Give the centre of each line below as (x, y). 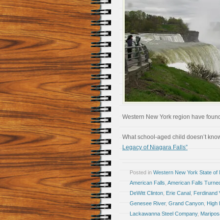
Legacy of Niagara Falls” (155, 147)
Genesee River (148, 203)
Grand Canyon (186, 203)
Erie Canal (178, 193)
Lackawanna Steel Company (164, 214)
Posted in (141, 172)
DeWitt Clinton (146, 193)
